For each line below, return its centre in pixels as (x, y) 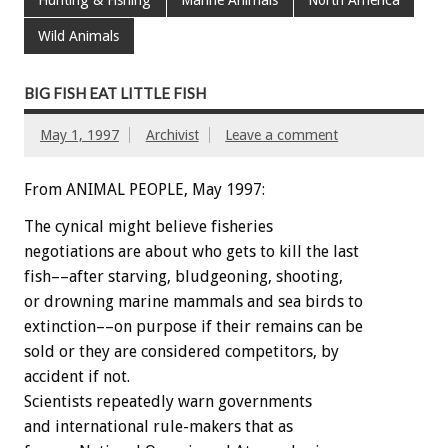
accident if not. (77, 377)
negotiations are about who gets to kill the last (191, 252)
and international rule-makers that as (158, 427)
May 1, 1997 (79, 135)
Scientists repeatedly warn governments (168, 402)
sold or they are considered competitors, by (181, 352)
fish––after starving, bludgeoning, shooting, (183, 277)
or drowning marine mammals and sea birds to (193, 302)
